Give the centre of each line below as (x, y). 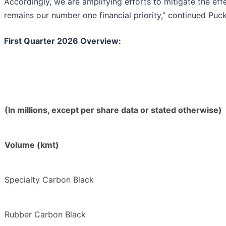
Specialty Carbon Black (49, 180)
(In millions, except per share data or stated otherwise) (113, 110)
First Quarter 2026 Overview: (63, 41)
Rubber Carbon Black (45, 215)
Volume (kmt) (32, 145)
